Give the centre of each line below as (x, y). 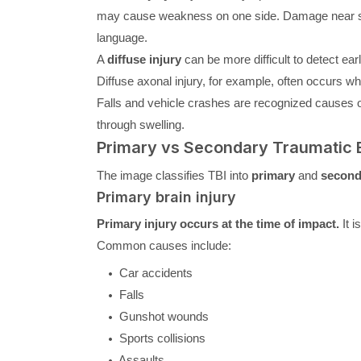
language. (122, 37)
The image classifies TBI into (174, 175)
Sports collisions (160, 338)
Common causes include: (164, 245)
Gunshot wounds (162, 316)
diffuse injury (144, 59)
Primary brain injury (166, 197)
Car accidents (154, 272)
